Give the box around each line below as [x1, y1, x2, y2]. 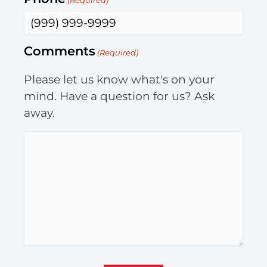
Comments [24, 44, 95, 59]
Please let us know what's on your [24, 73, 215, 87]
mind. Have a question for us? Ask [24, 89, 215, 104]
